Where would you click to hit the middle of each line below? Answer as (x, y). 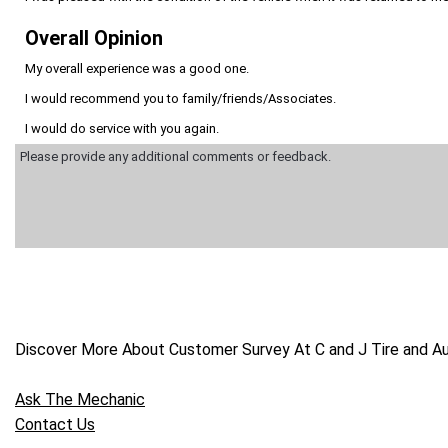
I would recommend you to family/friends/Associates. (180, 98)
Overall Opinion (94, 37)
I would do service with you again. (122, 128)
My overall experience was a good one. (137, 68)
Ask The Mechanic (80, 400)
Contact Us (55, 425)
